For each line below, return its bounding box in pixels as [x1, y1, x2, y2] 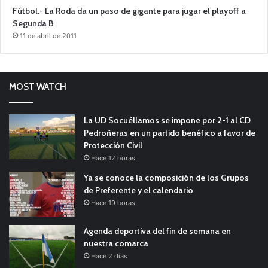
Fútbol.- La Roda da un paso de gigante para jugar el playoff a [13, 5, 246, 16]
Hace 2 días [91, 251, 127, 260]
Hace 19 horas [91, 198, 135, 207]
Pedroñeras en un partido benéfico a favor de [84, 127, 255, 138]
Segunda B [13, 17, 54, 29]
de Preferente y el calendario [84, 184, 193, 196]
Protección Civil [84, 139, 142, 151]
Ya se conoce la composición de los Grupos [84, 172, 249, 183]
